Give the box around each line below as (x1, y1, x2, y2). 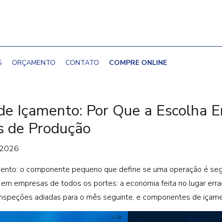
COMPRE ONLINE (109, 57, 167, 67)
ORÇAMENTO (12, 57, 55, 67)
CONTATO (65, 57, 99, 67)
